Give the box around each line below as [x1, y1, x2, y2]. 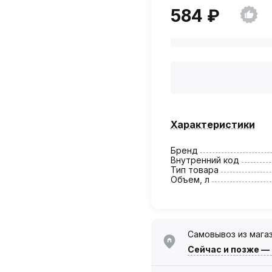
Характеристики [170, 118, 255, 131]
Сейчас [187, 243, 222, 254]
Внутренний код [170, 154, 239, 165]
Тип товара [170, 164, 219, 175]
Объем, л [170, 174, 209, 185]
